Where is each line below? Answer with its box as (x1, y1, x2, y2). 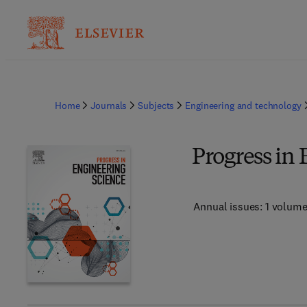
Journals (90, 99, 127, 112)
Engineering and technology (185, 99, 302, 112)
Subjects (138, 99, 175, 112)
